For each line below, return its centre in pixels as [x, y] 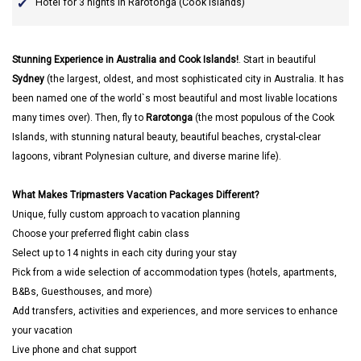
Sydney [28, 79]
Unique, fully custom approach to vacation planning [126, 214]
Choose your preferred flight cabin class [101, 234]
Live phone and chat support [75, 350]
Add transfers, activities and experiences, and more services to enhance [175, 311]
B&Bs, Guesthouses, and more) [82, 292]
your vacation [42, 330]
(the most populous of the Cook [263, 118]
